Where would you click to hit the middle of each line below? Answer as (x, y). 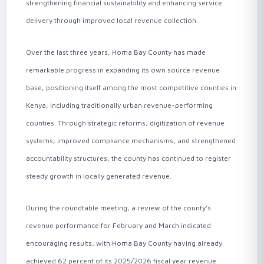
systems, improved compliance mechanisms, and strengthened (131, 141)
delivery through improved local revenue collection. (112, 20)
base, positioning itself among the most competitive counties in (131, 88)
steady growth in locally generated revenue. (99, 176)
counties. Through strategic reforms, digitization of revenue (125, 123)
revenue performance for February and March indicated (118, 225)
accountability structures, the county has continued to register (128, 158)
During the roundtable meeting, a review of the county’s (118, 208)
